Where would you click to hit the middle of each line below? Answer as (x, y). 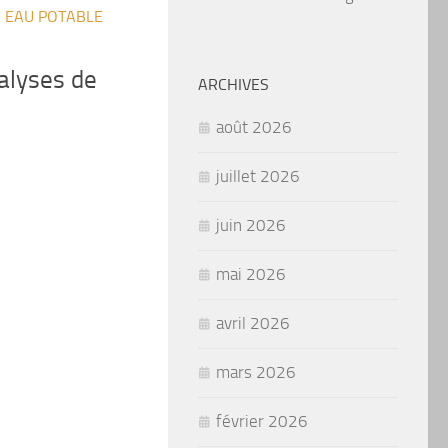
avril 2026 (253, 322)
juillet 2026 (258, 175)
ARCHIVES (233, 84)
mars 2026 (256, 371)
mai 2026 (251, 273)
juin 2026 (251, 224)
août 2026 (254, 126)
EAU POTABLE (54, 16)
